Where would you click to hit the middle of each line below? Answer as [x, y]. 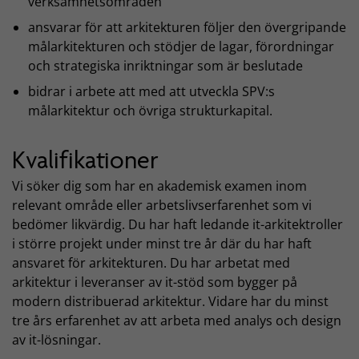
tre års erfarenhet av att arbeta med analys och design [177, 321]
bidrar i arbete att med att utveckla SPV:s [151, 92]
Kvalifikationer [85, 160]
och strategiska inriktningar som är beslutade [165, 66]
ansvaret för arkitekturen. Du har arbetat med [151, 263]
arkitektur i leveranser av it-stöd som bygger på [155, 282]
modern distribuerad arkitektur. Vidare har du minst [170, 301]
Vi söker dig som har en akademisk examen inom [159, 186]
